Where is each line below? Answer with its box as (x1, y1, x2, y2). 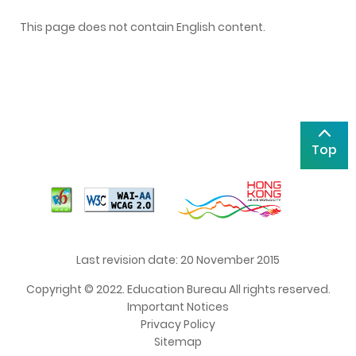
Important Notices (127, 298, 229, 315)
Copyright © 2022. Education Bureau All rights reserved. (25, 281, 331, 297)
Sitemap (154, 333, 202, 350)
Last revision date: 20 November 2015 (76, 251, 280, 268)
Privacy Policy (141, 315, 215, 332)
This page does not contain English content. (20, 18, 265, 35)
